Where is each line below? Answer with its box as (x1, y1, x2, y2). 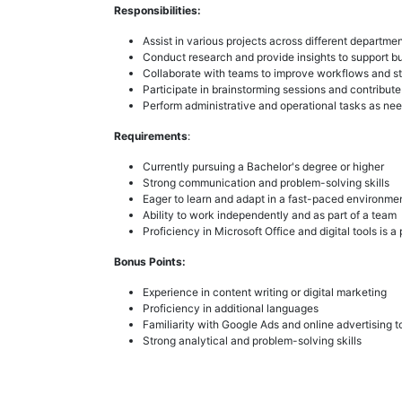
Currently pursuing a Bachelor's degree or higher (143, 159, 384, 173)
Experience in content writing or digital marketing (143, 284, 387, 299)
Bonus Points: (114, 254, 186, 268)
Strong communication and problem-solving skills (143, 175, 389, 189)
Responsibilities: (114, 3, 201, 17)
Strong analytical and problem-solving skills (143, 333, 362, 347)
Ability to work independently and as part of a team (143, 207, 397, 222)
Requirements (114, 128, 188, 143)
